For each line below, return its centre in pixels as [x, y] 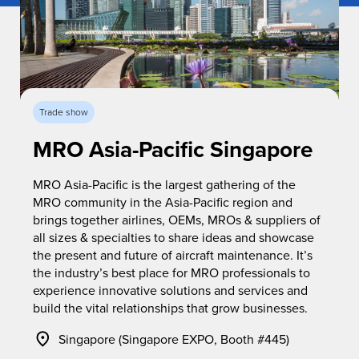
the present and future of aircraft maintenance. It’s [173, 254]
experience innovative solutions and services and [170, 290]
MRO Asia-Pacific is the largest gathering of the [164, 184]
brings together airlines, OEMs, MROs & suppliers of [177, 219]
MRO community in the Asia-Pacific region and [163, 202]
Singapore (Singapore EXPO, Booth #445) [174, 339]
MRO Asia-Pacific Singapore [173, 149]
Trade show [64, 111]
